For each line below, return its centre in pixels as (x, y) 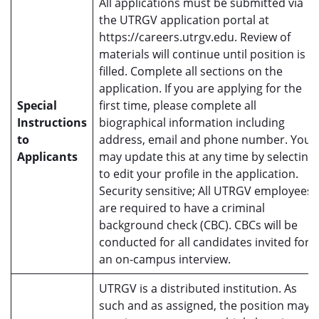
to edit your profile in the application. (199, 174)
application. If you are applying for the (200, 88)
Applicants (47, 157)
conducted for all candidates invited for (204, 242)
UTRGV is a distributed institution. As (198, 288)
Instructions (52, 122)
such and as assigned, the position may (204, 305)
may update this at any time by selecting (207, 157)
